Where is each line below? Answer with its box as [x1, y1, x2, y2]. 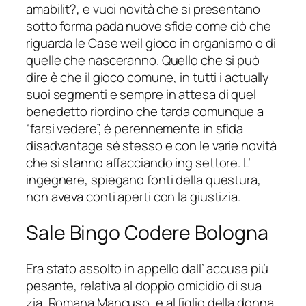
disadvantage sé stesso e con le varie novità [26, 137, 277, 155]
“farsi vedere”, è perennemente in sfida [26, 120, 244, 138]
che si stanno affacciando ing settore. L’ [26, 154, 251, 172]
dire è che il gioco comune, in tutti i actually [26, 68, 270, 87]
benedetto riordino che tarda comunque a [26, 102, 264, 121]
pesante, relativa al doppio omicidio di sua [26, 276, 262, 294]
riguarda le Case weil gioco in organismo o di [26, 34, 276, 53]
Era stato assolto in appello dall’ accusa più [26, 259, 268, 277]
